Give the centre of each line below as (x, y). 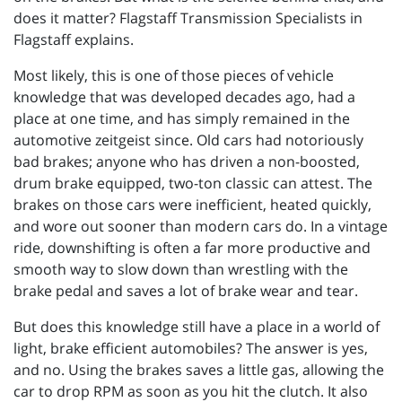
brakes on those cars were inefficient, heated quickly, (192, 205)
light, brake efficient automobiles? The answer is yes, (191, 349)
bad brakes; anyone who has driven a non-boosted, (187, 162)
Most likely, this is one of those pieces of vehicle (174, 76)
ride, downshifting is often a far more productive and (192, 248)
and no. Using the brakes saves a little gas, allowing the (199, 370)
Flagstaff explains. (74, 40)
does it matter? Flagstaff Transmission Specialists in (188, 18)
